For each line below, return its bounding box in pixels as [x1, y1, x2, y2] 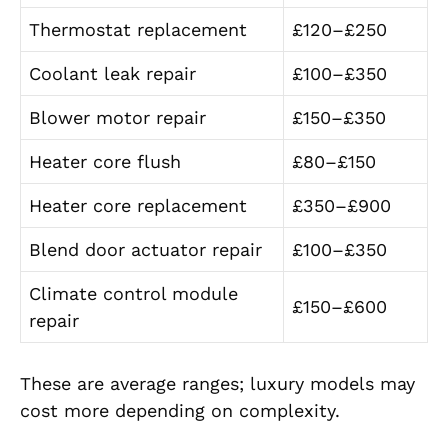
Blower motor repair [29, 107, 206, 129]
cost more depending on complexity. [20, 400, 340, 422]
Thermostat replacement [29, 19, 247, 41]
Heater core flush [29, 151, 181, 173]
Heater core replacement [29, 195, 247, 217]
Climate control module [29, 283, 238, 305]
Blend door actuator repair [29, 239, 262, 261]
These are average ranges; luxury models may [20, 373, 415, 395]
